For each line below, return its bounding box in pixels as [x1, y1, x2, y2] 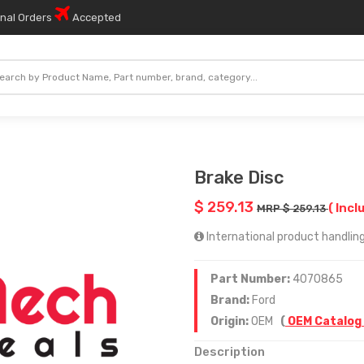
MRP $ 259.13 [257, 202, 328, 214]
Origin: [210, 314, 251, 328]
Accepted [70, 11, 121, 24]
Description [194, 344, 265, 359]
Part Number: [210, 272, 292, 286]
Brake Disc [194, 167, 284, 188]
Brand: [210, 293, 252, 307]
